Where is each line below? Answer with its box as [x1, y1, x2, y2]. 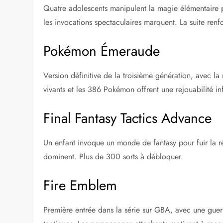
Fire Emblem [43, 175, 117, 196]
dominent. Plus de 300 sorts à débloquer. [43, 151, 184, 163]
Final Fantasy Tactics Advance [43, 108, 212, 129]
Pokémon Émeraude [43, 41, 160, 62]
